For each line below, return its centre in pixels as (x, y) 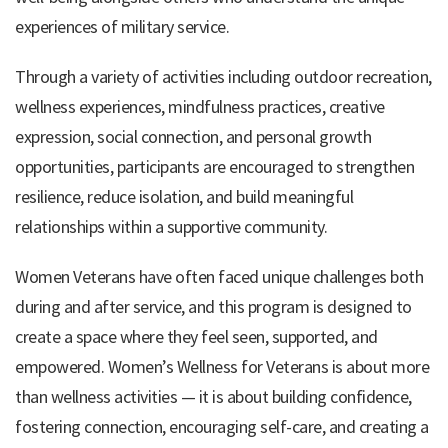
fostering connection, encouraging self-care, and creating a (222, 427)
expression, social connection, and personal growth (193, 137)
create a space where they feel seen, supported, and (196, 337)
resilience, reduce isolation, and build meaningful (184, 197)
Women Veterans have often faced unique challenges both (219, 277)
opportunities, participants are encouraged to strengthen (214, 167)
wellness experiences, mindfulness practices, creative (200, 107)
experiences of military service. (122, 27)
